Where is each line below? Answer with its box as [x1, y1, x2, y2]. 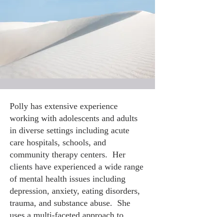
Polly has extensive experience [10, 101, 118, 111]
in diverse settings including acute [10, 125, 129, 135]
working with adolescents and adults [10, 113, 138, 123]
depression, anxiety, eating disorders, [10, 186, 140, 196]
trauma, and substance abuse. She [10, 198, 130, 208]
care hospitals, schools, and [10, 138, 106, 147]
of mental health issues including [10, 174, 125, 184]
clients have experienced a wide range [10, 162, 143, 171]
